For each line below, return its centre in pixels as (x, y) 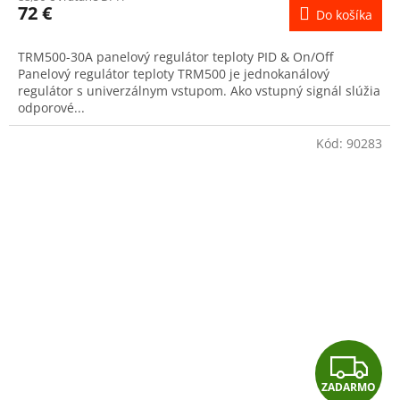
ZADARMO (349, 387)
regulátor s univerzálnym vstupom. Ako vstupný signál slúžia (199, 91)
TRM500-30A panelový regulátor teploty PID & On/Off (175, 57)
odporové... (51, 108)
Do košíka (344, 15)
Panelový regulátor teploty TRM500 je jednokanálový (174, 74)
